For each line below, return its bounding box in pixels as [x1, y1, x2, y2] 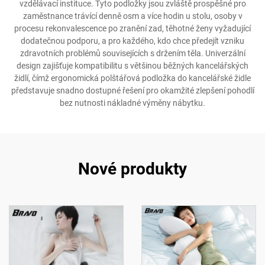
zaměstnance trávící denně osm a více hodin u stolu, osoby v [22, 11, 243, 21]
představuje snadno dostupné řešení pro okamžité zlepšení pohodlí [11, 86, 254, 95]
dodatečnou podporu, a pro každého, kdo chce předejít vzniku [21, 36, 244, 46]
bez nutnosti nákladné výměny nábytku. [60, 98, 205, 108]
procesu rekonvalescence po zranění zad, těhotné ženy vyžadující [14, 24, 251, 33]
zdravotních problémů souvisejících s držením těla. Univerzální [20, 49, 245, 58]
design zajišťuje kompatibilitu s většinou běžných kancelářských [17, 61, 248, 70]
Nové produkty [78, 159, 187, 179]
